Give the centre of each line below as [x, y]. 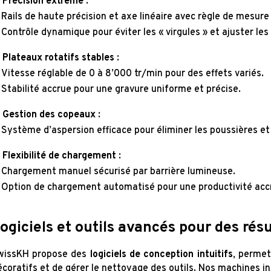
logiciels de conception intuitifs [161, 255]
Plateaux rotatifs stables [58, 58]
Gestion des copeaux [49, 115]
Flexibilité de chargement [59, 156]
